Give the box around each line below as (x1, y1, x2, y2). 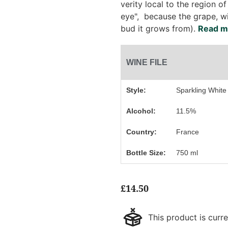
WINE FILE (126, 58, 167, 67)
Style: (126, 86, 146, 94)
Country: (126, 128, 157, 136)
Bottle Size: (126, 149, 166, 157)
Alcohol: (126, 107, 156, 115)
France (176, 128, 199, 136)
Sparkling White (176, 86, 227, 94)
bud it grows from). (120, 23, 198, 34)
